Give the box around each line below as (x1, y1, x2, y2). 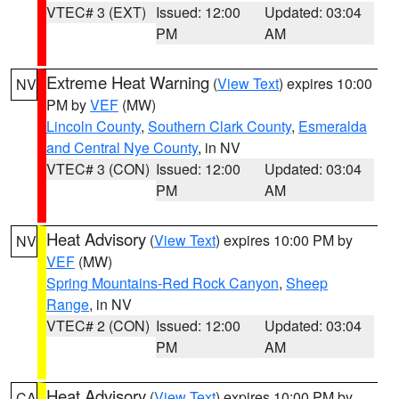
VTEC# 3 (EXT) (46, 2, 146, 22)
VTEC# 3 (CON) (46, 159, 150, 179)
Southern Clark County (148, 116, 291, 136)
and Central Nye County (46, 137, 198, 158)
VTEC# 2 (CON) (46, 315, 150, 336)
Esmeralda (298, 116, 367, 136)
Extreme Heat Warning (46, 70, 209, 94)
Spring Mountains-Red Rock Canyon (46, 273, 279, 293)
